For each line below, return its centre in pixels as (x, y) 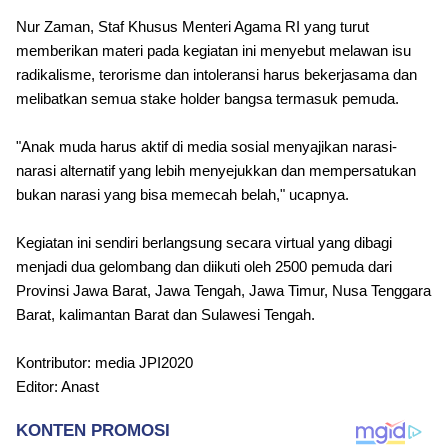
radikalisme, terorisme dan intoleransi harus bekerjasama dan (216, 75)
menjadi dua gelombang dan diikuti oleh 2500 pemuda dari (204, 267)
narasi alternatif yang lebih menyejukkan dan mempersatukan (216, 171)
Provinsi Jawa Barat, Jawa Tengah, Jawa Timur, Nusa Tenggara (223, 291)
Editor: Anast (57, 387)
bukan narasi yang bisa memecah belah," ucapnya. (182, 195)
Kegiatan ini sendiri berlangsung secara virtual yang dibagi (204, 243)
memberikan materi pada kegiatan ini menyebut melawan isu (213, 51)
